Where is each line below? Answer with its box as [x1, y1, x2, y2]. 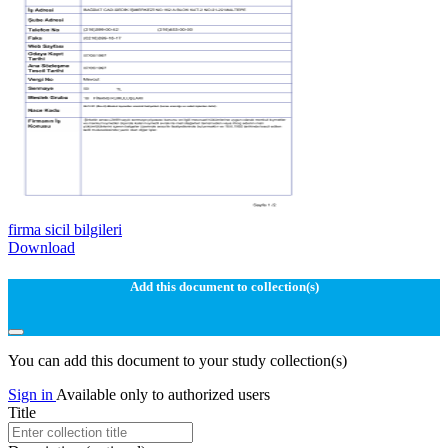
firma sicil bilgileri [8, 221, 122, 239]
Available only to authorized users [56, 385, 270, 403]
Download [8, 239, 75, 257]
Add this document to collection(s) [129, 279, 319, 295]
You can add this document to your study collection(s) [8, 351, 347, 369]
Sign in [8, 385, 56, 403]
